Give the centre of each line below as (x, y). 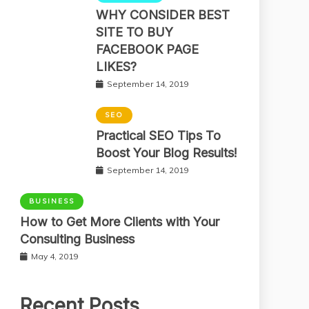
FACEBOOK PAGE (147, 49)
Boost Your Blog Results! (167, 152)
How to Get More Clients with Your (120, 221)
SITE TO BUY (134, 32)
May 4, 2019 (54, 256)
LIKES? (116, 66)
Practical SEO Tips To (158, 135)
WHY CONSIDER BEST (163, 14)
